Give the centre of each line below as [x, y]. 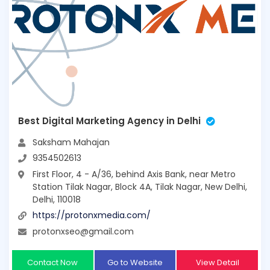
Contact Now [53, 262]
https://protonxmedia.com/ [92, 215]
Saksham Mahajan [71, 142]
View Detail [217, 262]
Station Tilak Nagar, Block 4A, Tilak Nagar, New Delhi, [140, 187]
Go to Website [135, 262]
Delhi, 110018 [57, 199]
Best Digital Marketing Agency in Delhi [109, 121]
